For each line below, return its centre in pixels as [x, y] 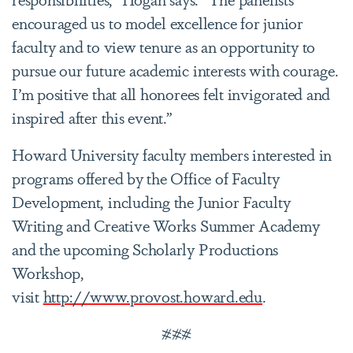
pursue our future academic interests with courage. [175, 69]
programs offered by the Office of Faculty [146, 177]
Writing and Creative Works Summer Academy [166, 225]
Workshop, [48, 272]
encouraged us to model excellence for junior [158, 22]
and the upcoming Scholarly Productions [145, 248]
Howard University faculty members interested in [172, 154]
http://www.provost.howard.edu [152, 295]
